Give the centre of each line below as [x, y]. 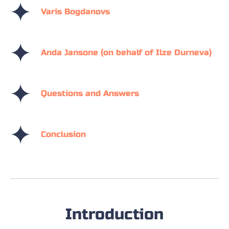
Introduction [114, 214]
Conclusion [63, 134]
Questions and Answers [90, 94]
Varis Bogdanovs [75, 12]
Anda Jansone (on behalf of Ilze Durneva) [126, 53]
